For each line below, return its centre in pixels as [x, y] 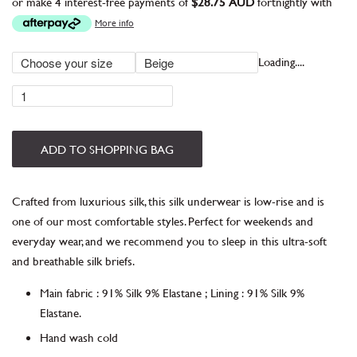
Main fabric [67, 292]
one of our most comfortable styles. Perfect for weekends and [163, 221]
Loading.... [282, 61]
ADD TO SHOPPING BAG [107, 149]
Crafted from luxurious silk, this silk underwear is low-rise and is [168, 201]
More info [114, 22]
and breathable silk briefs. [75, 261]
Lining [224, 292]
